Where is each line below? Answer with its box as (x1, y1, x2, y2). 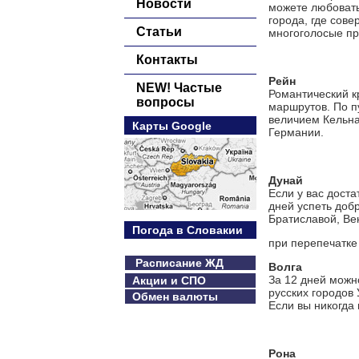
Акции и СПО (126, 274, 206, 287)
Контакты (136, 53, 198, 67)
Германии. (268, 126, 324, 139)
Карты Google (132, 119, 212, 132)
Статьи (136, 25, 182, 38)
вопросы (136, 95, 195, 109)
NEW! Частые (136, 81, 222, 95)
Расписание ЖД (126, 256, 224, 269)
